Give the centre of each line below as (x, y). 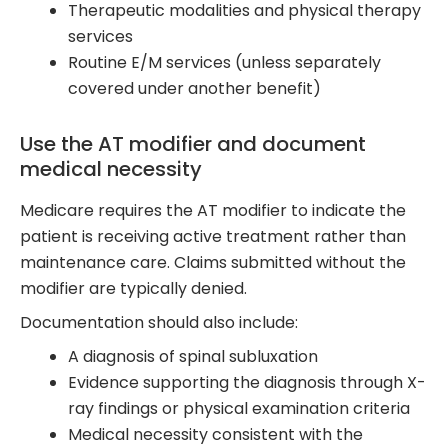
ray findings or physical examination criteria (239, 409)
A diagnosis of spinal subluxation (193, 357)
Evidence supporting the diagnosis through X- (247, 383)
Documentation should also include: (159, 323)
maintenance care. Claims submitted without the (213, 263)
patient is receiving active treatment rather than (213, 237)
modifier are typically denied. (133, 289)
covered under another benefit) (194, 89)
